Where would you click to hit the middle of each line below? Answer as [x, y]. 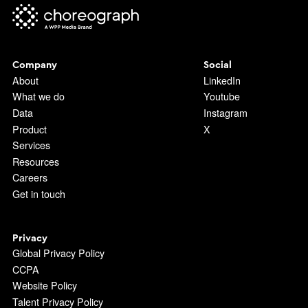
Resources [35, 161]
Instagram [225, 113]
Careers [30, 178]
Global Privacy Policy [58, 253]
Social [217, 65]
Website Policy [44, 286]
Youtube [221, 97]
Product [29, 129]
